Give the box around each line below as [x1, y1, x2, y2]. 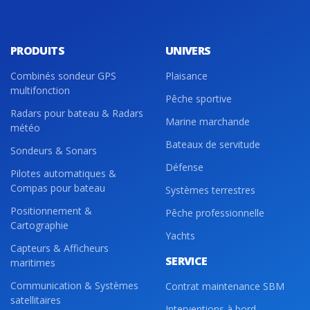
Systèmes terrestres [165, 183, 255, 197]
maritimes [10, 256, 55, 270]
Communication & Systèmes [10, 279, 138, 293]
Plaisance [165, 69, 208, 83]
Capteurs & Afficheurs [10, 241, 109, 255]
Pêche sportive [165, 92, 232, 106]
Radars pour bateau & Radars [10, 107, 143, 120]
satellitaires [10, 293, 61, 307]
